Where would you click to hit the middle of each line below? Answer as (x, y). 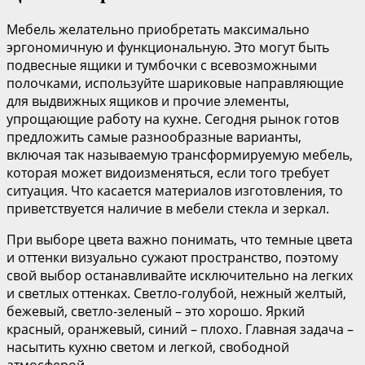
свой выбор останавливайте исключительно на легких (180, 275)
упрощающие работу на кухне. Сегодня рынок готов (173, 119)
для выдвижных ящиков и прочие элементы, (148, 101)
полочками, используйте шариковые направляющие (175, 83)
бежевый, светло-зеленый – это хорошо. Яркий (156, 311)
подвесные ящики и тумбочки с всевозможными (162, 65)
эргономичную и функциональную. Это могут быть (168, 47)
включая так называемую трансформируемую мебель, (180, 154)
